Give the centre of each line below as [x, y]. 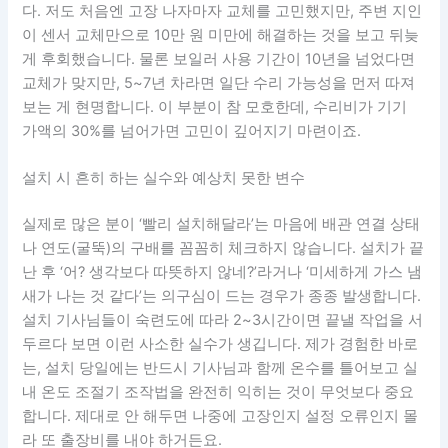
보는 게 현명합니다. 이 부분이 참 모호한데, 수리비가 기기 [215, 106]
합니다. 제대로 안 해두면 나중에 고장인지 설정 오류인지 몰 [220, 415]
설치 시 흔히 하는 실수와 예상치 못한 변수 [164, 177]
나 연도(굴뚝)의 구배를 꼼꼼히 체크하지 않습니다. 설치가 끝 [223, 247]
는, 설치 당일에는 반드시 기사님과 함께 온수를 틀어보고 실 [220, 367]
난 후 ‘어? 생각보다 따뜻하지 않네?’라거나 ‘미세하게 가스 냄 [222, 271]
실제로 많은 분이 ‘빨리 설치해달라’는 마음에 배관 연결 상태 [221, 223]
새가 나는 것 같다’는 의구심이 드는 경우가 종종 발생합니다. [222, 295]
